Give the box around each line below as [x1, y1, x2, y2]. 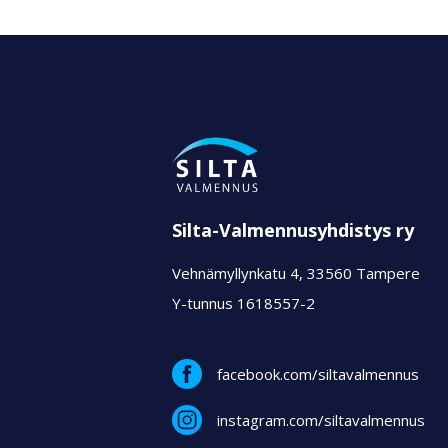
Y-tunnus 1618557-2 [172, 293, 315, 314]
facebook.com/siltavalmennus [217, 363, 419, 384]
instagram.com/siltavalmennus [217, 409, 425, 430]
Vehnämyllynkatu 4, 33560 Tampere [172, 263, 420, 284]
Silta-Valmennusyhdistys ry [172, 217, 414, 242]
